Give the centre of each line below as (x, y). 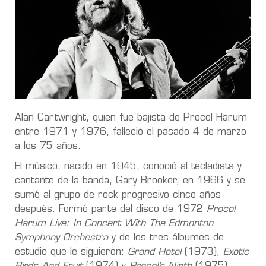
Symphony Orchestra (61, 238)
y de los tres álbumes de (166, 238)
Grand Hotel (156, 252)
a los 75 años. (48, 146)
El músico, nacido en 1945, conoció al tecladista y (128, 167)
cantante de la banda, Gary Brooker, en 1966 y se (130, 181)
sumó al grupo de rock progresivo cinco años (118, 195)
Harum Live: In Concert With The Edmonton (114, 224)
